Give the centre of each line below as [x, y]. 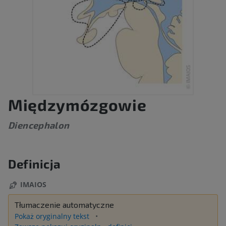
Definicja [35, 164]
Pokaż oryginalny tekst [53, 216]
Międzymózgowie [77, 105]
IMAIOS [33, 185]
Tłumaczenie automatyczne [64, 205]
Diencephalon [39, 125]
